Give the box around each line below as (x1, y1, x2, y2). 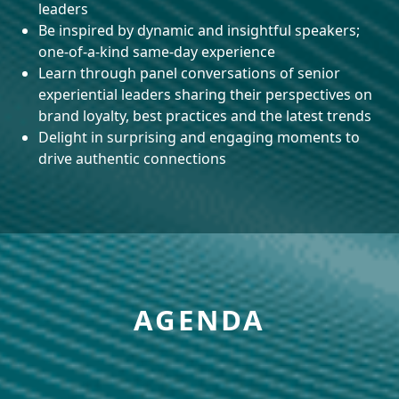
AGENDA (134, 300, 265, 338)
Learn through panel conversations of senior (38, 63, 340, 84)
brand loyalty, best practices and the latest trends (38, 106, 371, 126)
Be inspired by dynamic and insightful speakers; (38, 20, 360, 41)
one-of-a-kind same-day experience (38, 42, 275, 62)
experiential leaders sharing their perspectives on (38, 85, 372, 105)
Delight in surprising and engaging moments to (38, 127, 360, 148)
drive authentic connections (38, 149, 226, 169)
